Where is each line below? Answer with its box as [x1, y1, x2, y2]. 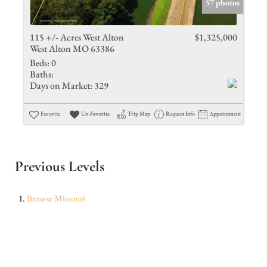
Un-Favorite [81, 110, 110, 117]
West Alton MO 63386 [30, 42, 114, 55]
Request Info [165, 110, 195, 117]
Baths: [30, 68, 54, 80]
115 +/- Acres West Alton [30, 31, 124, 44]
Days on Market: [30, 79, 92, 92]
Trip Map [127, 110, 150, 117]
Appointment [209, 110, 241, 117]
